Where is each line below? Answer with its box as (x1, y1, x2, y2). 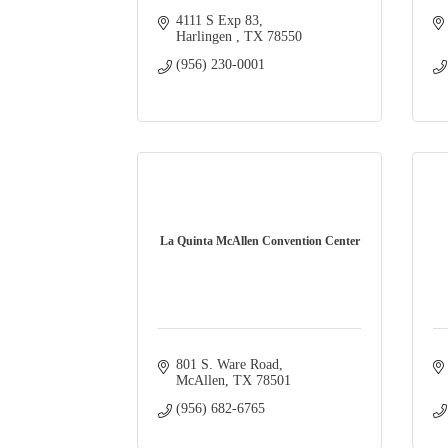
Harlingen (175, 29, 236, 45)
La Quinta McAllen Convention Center (159, 234, 360, 249)
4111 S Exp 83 (175, 13, 259, 29)
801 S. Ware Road (175, 357, 279, 373)
